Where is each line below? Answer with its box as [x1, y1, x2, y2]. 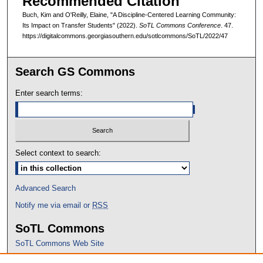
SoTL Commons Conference [139, 21, 221, 29]
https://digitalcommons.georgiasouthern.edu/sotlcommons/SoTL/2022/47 [22, 32, 228, 39]
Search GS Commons [15, 65, 136, 78]
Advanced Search [15, 184, 76, 193]
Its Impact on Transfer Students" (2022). [22, 21, 139, 29]
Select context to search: [15, 149, 102, 158]
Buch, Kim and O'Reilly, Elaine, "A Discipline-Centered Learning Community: [22, 11, 236, 18]
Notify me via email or [15, 201, 93, 210]
